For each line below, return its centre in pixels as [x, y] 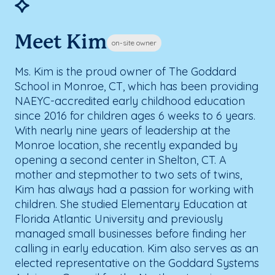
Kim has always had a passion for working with [134, 189]
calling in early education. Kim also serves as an [137, 248]
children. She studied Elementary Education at [131, 204]
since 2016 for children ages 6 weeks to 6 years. [135, 115]
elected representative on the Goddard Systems [137, 263]
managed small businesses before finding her [130, 233]
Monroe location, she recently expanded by [126, 145]
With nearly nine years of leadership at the [122, 130]
